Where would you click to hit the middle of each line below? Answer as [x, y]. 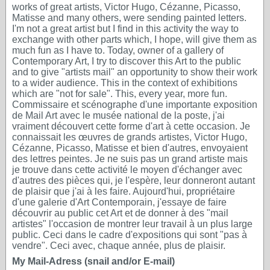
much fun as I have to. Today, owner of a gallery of [118, 50]
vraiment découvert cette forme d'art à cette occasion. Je [131, 126]
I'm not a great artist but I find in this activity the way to [125, 29]
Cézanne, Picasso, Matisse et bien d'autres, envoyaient [130, 148]
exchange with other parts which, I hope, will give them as [134, 39]
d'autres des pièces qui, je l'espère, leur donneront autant [133, 181]
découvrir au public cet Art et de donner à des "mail [120, 213]
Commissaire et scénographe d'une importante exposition [135, 105]
